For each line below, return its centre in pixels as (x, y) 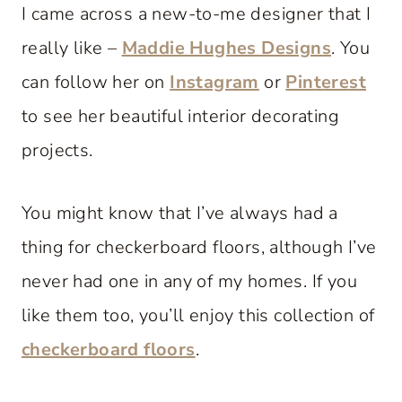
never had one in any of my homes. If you (189, 281)
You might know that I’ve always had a (180, 213)
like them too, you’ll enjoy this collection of (198, 315)
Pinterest (326, 82)
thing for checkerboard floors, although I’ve (199, 247)
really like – (72, 48)
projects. (57, 150)
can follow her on (96, 82)
